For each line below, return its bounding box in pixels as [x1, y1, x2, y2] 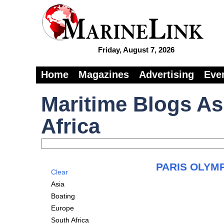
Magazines [78, 69, 129, 80]
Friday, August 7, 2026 [97, 45, 174, 54]
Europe [51, 204, 74, 212]
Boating [51, 192, 75, 200]
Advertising [139, 69, 194, 80]
